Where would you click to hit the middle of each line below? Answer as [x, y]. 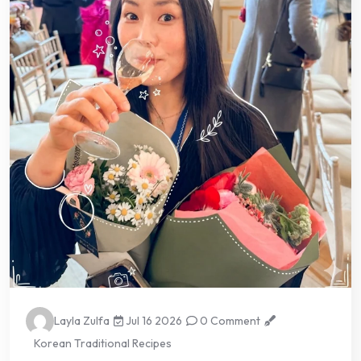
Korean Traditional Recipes [103, 343]
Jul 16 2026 [153, 320]
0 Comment [229, 320]
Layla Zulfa [82, 320]
